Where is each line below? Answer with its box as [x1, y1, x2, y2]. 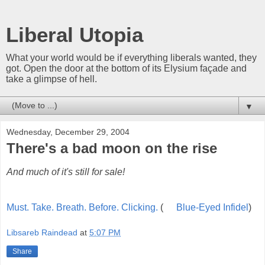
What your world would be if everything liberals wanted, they [6, 53, 257, 63]
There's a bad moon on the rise [7, 140, 217, 156]
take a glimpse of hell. [6, 74, 97, 84]
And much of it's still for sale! [7, 166, 125, 177]
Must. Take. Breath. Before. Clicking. [7, 202, 158, 212]
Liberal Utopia [6, 24, 143, 46]
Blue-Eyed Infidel [176, 202, 248, 212]
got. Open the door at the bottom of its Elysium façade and [6, 63, 247, 73]
